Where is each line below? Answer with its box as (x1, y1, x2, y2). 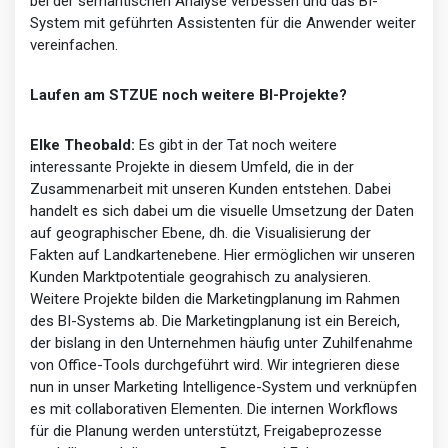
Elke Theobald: (30, 135, 135, 154)
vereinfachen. (30, 35, 118, 54)
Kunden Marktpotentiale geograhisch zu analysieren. (30, 267, 371, 286)
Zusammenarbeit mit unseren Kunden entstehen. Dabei (30, 179, 391, 198)
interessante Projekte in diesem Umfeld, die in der (30, 157, 354, 176)
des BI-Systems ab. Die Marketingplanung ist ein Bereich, (30, 311, 400, 330)
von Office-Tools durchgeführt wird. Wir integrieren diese (30, 355, 400, 374)
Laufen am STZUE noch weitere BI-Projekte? (30, 85, 347, 104)
